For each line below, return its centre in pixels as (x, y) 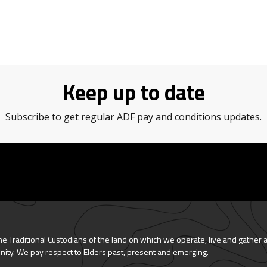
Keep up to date (133, 92)
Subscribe (27, 117)
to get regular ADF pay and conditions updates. (156, 117)
